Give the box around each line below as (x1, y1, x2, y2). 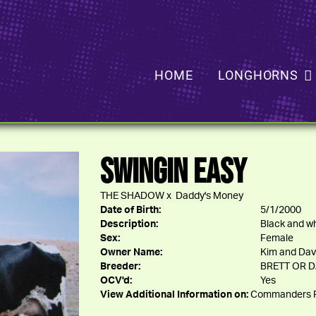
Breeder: (99, 262, 140, 272)
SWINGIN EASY (99, 151, 246, 190)
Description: (99, 219, 158, 229)
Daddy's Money (175, 191, 243, 201)
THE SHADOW (99, 191, 164, 201)
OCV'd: (99, 276, 132, 286)
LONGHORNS (218, 66, 299, 83)
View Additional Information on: (99, 290, 248, 300)
